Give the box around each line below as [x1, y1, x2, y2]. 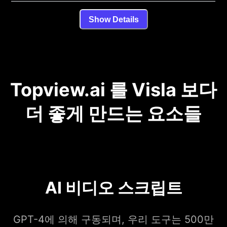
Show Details [88, 15, 139, 24]
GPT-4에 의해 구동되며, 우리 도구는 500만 [13, 213, 214, 226]
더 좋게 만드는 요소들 [25, 102, 202, 125]
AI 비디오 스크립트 [45, 178, 182, 198]
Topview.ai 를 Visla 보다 [10, 79, 217, 101]
